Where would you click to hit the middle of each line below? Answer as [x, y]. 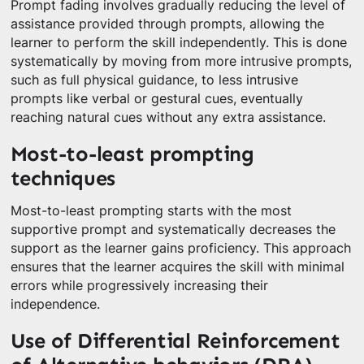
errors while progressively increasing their [139, 286]
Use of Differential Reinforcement [175, 341]
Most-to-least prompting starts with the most [151, 211]
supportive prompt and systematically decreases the [173, 230]
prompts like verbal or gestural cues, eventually [156, 99]
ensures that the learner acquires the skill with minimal [177, 267]
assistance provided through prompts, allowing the [167, 24]
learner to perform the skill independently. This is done [178, 43]
